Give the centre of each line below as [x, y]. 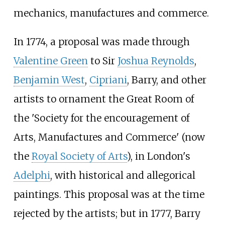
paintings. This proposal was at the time [109, 194]
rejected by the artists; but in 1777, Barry [107, 213]
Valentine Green [50, 61]
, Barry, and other [166, 80]
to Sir [102, 61]
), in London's [158, 156]
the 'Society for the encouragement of [101, 118]
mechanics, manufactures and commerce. [111, 13]
